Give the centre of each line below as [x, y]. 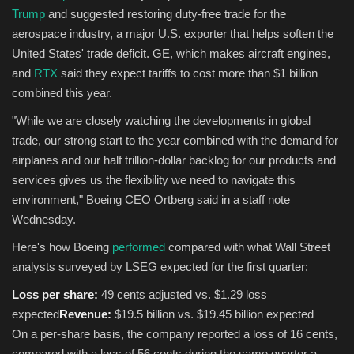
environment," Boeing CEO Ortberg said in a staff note [151, 199]
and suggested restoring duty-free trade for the [166, 13]
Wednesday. [44, 219]
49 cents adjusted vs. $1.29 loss [184, 294]
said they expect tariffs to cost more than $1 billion [188, 73]
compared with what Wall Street [248, 247]
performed [139, 247]
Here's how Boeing [62, 247]
